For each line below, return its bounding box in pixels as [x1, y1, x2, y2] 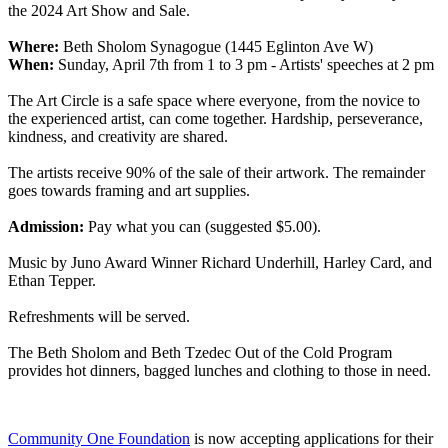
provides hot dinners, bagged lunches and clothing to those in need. [8, 361, 431, 379]
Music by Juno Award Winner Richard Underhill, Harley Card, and [8, 253, 432, 271]
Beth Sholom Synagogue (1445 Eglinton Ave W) [63, 37, 373, 55]
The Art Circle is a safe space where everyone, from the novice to [8, 91, 420, 109]
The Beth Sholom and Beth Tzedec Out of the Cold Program [8, 343, 392, 361]
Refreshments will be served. [8, 307, 190, 325]
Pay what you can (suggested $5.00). [84, 217, 321, 235]
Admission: [8, 217, 84, 235]
